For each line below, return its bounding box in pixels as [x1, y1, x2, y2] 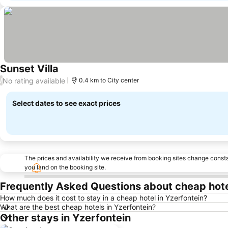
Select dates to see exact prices [12, 99, 121, 107]
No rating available [3, 76, 65, 85]
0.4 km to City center [79, 76, 139, 84]
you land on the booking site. [24, 163, 106, 171]
